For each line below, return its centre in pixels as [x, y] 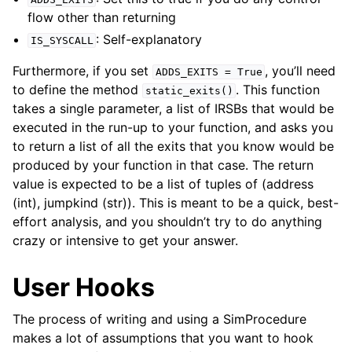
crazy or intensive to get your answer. [125, 240]
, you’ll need [301, 71]
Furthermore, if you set [82, 71]
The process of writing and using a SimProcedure [159, 319]
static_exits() [189, 91]
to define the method [77, 90]
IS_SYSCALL [62, 40]
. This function [278, 90]
